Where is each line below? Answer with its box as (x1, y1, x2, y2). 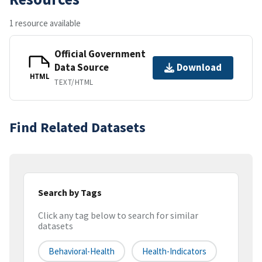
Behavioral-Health (49, 246, 115, 257)
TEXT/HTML (54, 77, 94, 87)
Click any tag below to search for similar (38, 209, 198, 222)
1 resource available (9, 17, 81, 29)
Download (177, 61, 222, 74)
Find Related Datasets (9, 118, 146, 136)
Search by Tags (38, 186, 102, 198)
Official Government (54, 47, 146, 60)
